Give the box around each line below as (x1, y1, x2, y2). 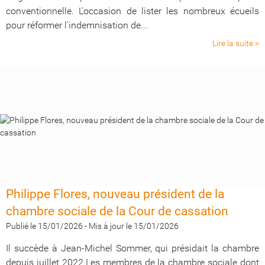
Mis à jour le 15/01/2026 (89, 221, 179, 231)
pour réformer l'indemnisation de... (6, 20, 148, 31)
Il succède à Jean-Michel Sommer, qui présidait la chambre (6, 243, 259, 254)
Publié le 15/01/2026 (6, 221, 83, 231)
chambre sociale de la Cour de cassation (6, 204, 228, 218)
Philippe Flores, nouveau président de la (6, 187, 224, 201)
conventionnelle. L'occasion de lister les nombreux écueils (6, 5, 259, 17)
